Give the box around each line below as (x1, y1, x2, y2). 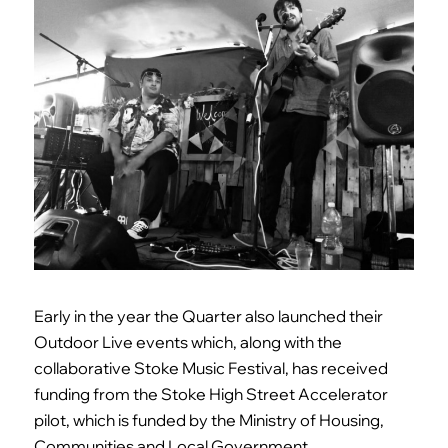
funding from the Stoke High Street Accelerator (33, 384, 388, 405)
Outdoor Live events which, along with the (33, 332, 342, 353)
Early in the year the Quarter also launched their (33, 306, 383, 327)
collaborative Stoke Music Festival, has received (33, 358, 388, 379)
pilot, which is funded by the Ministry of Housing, (33, 410, 384, 431)
